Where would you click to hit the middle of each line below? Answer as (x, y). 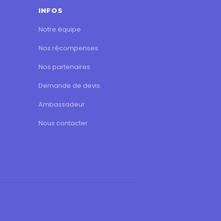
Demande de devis (69, 85)
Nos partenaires (64, 67)
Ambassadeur (61, 104)
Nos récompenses (68, 48)
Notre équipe (59, 29)
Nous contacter (63, 123)
